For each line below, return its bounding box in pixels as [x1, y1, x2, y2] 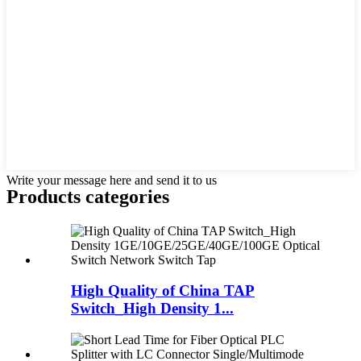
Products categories [6, 185, 169, 207]
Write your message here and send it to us [6, 172, 217, 187]
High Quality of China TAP [71, 282, 255, 300]
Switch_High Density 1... [71, 300, 234, 317]
